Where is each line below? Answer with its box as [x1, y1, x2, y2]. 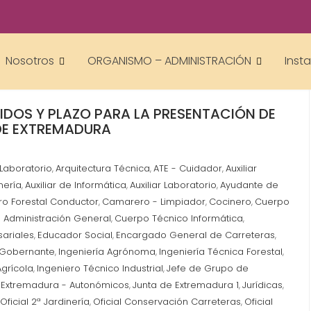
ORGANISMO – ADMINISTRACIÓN [87, 53, 251, 69]
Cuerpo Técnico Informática [115, 212, 243, 225]
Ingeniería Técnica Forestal [159, 245, 283, 258]
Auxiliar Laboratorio [130, 178, 217, 192]
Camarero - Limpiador [102, 195, 205, 208]
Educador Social [37, 228, 112, 242]
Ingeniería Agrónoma [58, 245, 155, 258]
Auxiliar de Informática [25, 178, 126, 192]
